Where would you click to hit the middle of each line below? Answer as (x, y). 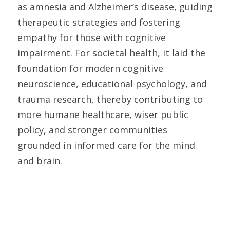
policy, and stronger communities (92, 130)
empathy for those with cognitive (92, 37)
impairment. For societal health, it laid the (111, 53)
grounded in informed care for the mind (106, 145)
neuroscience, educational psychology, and (112, 84)
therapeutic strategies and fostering (99, 22)
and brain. (41, 161)
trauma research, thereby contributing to (110, 99)
